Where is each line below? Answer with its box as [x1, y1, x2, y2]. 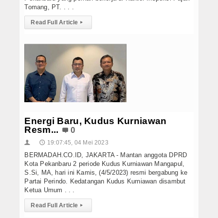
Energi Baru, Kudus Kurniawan [24, 115, 167, 126]
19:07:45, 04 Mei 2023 [47, 139, 109, 146]
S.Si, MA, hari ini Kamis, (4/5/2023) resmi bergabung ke [24, 168, 188, 176]
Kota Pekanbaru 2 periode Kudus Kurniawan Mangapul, [24, 160, 185, 167]
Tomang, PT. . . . [24, 3, 74, 11]
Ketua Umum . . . [24, 186, 75, 194]
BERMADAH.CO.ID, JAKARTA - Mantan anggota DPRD [24, 151, 187, 159]
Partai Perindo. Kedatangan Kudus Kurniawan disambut [24, 177, 186, 185]
